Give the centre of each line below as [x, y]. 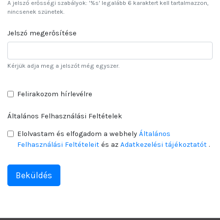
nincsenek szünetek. [36, 11]
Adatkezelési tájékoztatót [164, 145]
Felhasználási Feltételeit [59, 145]
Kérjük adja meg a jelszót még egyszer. [63, 66]
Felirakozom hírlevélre [56, 94]
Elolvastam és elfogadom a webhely [78, 134]
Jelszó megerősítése [42, 33]
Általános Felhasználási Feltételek [65, 116]
